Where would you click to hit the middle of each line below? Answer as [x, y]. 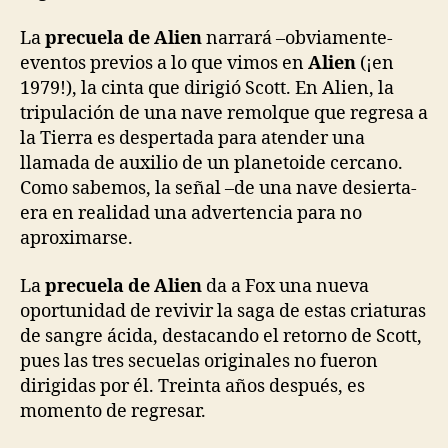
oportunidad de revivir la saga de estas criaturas [223, 311]
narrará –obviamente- [299, 38]
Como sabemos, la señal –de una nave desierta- [218, 188]
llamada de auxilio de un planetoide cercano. [211, 163]
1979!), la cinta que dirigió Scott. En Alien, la [207, 88]
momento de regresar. [113, 411]
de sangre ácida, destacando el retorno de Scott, [221, 336]
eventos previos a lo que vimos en [164, 63]
